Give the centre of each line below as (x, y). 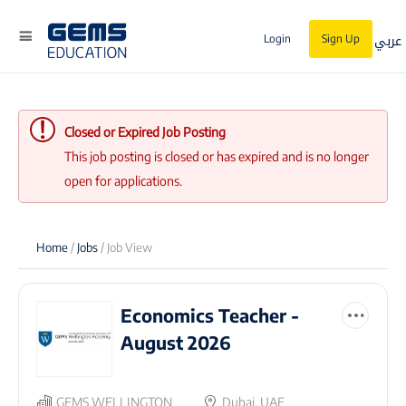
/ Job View (126, 247)
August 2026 (176, 342)
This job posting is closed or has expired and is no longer (217, 156)
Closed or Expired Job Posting (145, 132)
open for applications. (123, 181)
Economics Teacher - (210, 315)
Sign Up (341, 38)
